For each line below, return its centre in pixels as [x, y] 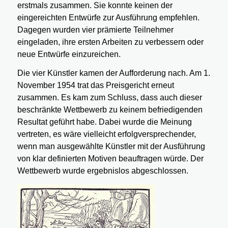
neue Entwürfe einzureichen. [69, 54]
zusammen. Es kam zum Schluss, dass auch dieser [109, 98]
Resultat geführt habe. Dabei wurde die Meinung [104, 122]
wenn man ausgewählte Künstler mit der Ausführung [111, 147]
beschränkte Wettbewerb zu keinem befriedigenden [110, 110]
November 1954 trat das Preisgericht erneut [95, 85]
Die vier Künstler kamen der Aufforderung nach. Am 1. [113, 73]
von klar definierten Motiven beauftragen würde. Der [110, 159]
